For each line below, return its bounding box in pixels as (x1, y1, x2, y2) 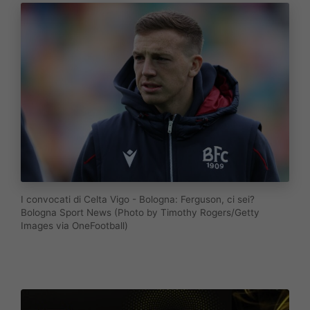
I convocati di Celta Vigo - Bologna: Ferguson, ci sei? (21, 193, 255, 205)
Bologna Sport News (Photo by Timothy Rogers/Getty (21, 206, 259, 218)
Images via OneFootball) (21, 219, 128, 231)
